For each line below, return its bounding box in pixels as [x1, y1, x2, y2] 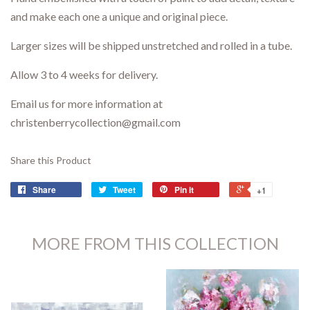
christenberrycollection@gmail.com [10, 115, 183, 129]
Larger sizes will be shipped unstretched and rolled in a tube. [10, 38, 292, 52]
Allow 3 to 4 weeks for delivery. [10, 67, 158, 81]
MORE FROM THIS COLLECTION [31, 232, 279, 253]
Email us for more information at [10, 96, 163, 110]
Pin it [174, 183, 194, 196]
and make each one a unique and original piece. [10, 9, 232, 23]
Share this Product [10, 154, 91, 166]
